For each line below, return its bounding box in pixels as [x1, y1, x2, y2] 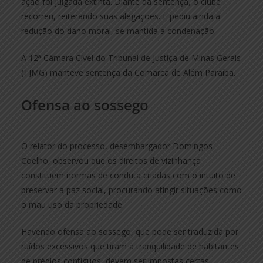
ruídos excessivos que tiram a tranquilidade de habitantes [21, 240, 239, 252]
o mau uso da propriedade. [21, 198, 124, 210]
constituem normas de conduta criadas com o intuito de [21, 169, 235, 181]
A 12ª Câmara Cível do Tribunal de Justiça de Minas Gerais [21, 52, 241, 63]
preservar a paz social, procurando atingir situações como [21, 184, 242, 195]
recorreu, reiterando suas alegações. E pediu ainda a [21, 10, 220, 22]
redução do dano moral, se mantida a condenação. [21, 25, 216, 36]
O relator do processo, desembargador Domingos [21, 140, 213, 151]
